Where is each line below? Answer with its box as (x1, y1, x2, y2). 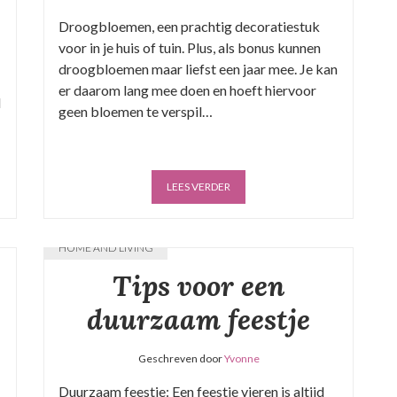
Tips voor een (112, 268, 285, 304)
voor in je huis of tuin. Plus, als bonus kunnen (58, 39, 321, 56)
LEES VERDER (167, 180, 230, 193)
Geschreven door (137, 352, 224, 365)
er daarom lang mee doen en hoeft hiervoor (58, 82, 316, 98)
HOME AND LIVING (58, 241, 153, 254)
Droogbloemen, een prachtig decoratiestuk (58, 18, 320, 35)
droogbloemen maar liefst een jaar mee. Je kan (58, 60, 338, 77)
